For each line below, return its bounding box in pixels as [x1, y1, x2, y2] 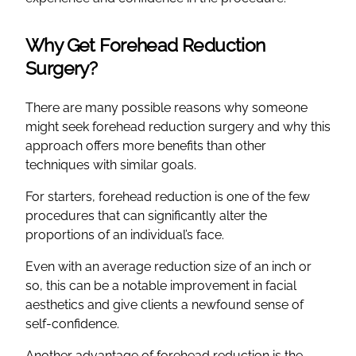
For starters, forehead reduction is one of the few [25, 188, 310, 204]
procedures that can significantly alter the [25, 207, 267, 223]
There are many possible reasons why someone [25, 99, 308, 115]
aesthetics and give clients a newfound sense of [25, 296, 304, 312]
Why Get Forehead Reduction [25, 33, 265, 56]
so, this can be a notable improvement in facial [25, 277, 296, 293]
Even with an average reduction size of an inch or [25, 258, 311, 274]
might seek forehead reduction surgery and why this [25, 118, 331, 134]
